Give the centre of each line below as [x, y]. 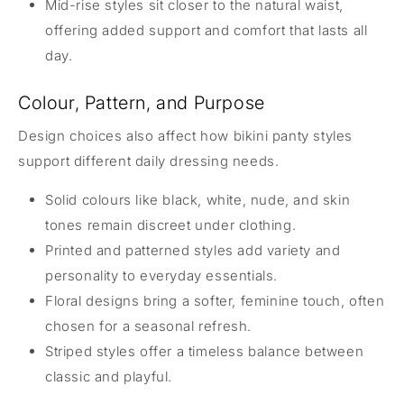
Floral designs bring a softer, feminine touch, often [215, 300]
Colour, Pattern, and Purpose [142, 102]
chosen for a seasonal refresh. [149, 326]
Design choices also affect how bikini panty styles [186, 135]
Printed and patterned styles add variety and [193, 250]
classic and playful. [109, 376]
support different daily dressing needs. [149, 161]
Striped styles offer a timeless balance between [205, 351]
